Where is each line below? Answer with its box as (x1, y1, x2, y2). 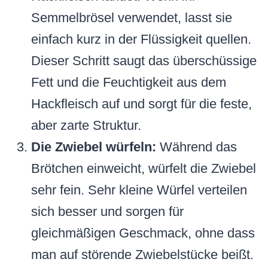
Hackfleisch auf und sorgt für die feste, (31, 96, 252, 112)
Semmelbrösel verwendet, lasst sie (31, 10, 232, 26)
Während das (156, 139, 237, 155)
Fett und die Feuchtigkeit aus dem (31, 75, 226, 90)
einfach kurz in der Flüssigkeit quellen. (31, 32, 251, 47)
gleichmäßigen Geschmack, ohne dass (31, 226, 255, 241)
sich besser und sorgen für (31, 204, 184, 220)
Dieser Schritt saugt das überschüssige (31, 53, 257, 69)
